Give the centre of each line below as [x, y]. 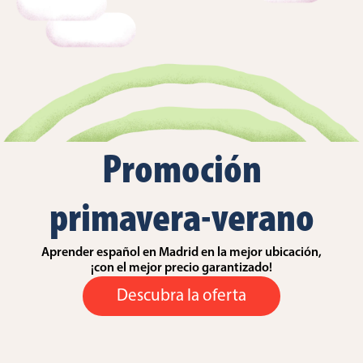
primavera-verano [181, 221]
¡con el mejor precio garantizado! [181, 269]
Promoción [181, 173]
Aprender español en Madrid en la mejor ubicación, [181, 253]
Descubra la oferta [181, 297]
